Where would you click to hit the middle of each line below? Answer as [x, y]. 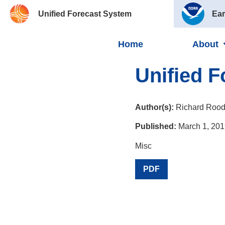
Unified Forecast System [85, 14]
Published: [155, 127]
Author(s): [154, 107]
